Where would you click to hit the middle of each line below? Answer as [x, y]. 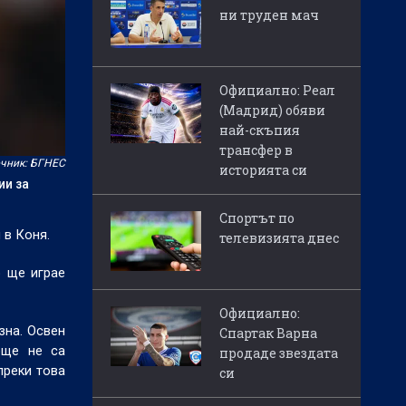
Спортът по [257, 218]
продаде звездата [279, 353]
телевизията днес [279, 238]
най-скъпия [260, 130]
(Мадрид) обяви [272, 111]
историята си [263, 170]
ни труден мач [269, 15]
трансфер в [256, 150]
